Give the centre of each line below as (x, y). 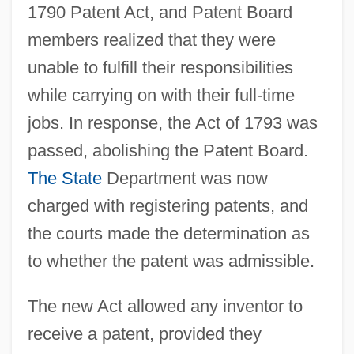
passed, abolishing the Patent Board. (168, 151)
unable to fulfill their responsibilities (160, 68)
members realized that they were (151, 40)
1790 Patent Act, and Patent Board (160, 13)
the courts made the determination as (168, 234)
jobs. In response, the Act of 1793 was (172, 123)
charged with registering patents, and (168, 206)
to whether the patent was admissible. (171, 262)
